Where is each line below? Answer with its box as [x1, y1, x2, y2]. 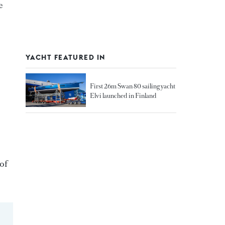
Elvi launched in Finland [90, 91, 157, 100]
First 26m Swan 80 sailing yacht [90, 81, 175, 90]
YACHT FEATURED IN [26, 53, 105, 62]
